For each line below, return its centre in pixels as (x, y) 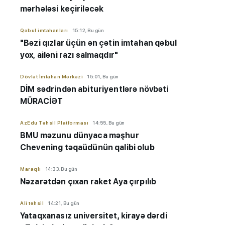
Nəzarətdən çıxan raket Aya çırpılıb (88, 182)
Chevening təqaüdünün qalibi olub (87, 148)
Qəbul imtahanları (44, 30)
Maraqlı (31, 169)
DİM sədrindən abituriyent (71, 89)
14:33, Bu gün (61, 169)
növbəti (154, 89)
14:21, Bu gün (64, 203)
